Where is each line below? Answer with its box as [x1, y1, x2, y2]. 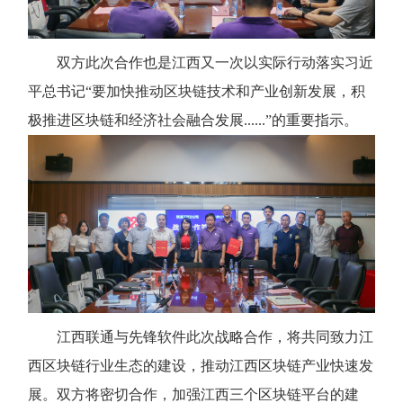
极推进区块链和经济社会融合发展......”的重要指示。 [28, 112, 362, 128]
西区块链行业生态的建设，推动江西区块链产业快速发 [28, 357, 373, 373]
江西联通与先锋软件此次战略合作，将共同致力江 [57, 328, 373, 345]
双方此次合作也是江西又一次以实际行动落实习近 [57, 54, 373, 70]
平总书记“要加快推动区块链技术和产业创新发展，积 [28, 83, 365, 99]
